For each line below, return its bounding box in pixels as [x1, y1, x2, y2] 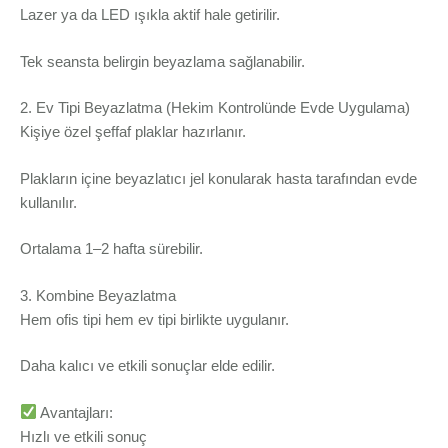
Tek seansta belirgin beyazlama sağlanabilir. [20, 52, 305, 70]
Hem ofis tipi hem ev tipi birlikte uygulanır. [20, 310, 289, 328]
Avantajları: [37, 403, 114, 421]
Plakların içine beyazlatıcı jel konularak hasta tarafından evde [20, 169, 417, 187]
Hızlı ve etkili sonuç [20, 427, 147, 445]
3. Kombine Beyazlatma [20, 286, 176, 304]
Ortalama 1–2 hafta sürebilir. [20, 240, 203, 258]
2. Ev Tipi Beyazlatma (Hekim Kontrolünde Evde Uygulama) [20, 99, 410, 117]
